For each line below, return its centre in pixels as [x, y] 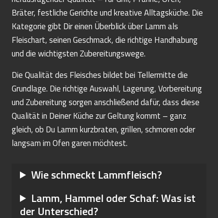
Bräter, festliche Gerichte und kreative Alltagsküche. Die [107, 12]
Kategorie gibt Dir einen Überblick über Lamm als [95, 26]
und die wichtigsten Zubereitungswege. [79, 53]
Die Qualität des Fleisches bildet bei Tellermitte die [100, 75]
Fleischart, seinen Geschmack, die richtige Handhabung [105, 40]
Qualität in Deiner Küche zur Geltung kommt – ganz [99, 116]
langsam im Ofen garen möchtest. [70, 143]
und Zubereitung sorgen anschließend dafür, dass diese [106, 102]
